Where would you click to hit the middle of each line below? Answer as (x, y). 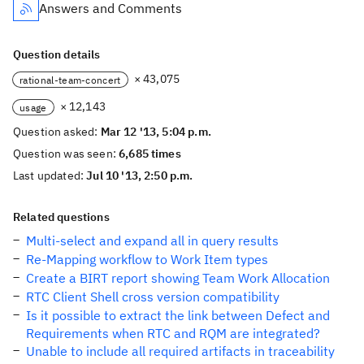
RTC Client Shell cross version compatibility (153, 297)
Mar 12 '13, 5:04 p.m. (156, 132)
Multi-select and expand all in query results (152, 240)
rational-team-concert (70, 80)
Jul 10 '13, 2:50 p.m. (140, 175)
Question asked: (57, 132)
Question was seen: (66, 154)
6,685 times (150, 154)
